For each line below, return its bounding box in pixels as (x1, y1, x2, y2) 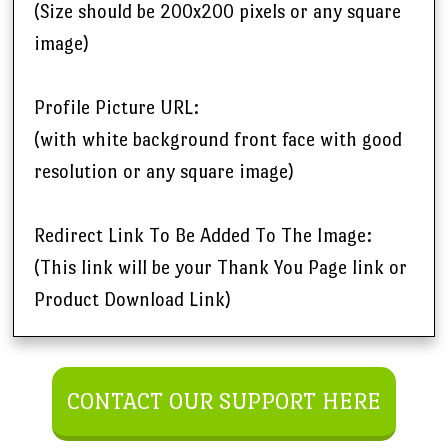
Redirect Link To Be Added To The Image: (34, 225, 372, 247)
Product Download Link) (34, 289, 231, 311)
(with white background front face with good (34, 129, 402, 151)
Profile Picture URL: (34, 97, 199, 119)
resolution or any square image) (34, 161, 294, 183)
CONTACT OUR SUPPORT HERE (67, 387, 381, 415)
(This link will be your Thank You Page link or (34, 257, 407, 279)
